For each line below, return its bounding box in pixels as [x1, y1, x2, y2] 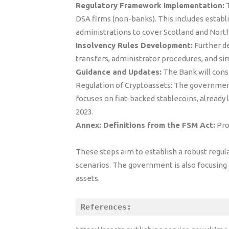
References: [81, 202, 131, 212]
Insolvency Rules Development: [76, 41, 193, 50]
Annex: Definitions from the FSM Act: [76, 121, 215, 129]
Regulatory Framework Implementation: [76, 1, 224, 10]
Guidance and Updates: [76, 67, 162, 76]
